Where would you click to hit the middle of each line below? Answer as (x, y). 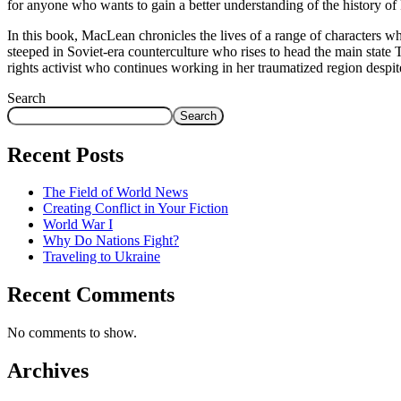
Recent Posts (65, 154)
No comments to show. (72, 333)
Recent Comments (91, 295)
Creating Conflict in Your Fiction (136, 209)
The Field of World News (115, 192)
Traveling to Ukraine (102, 257)
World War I (78, 225)
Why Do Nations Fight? (111, 241)
